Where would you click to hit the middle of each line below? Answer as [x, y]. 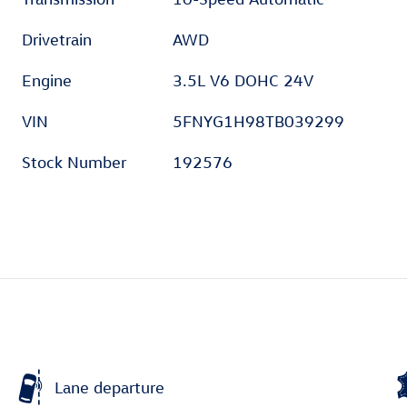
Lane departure [109, 387]
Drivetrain [57, 40]
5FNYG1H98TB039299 [259, 122]
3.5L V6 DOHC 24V [243, 81]
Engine [47, 81]
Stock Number [74, 163]
